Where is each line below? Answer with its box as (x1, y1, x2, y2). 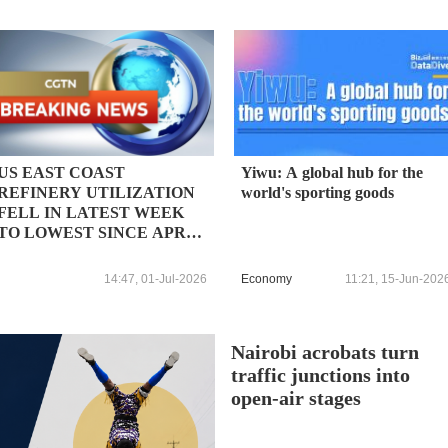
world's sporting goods (241, 184, 394, 202)
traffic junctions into (231, 364, 411, 386)
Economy (241, 271, 292, 286)
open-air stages (231, 387, 362, 409)
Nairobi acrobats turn (231, 341, 420, 363)
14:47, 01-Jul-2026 (104, 271, 207, 286)
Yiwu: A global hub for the (241, 164, 423, 182)
